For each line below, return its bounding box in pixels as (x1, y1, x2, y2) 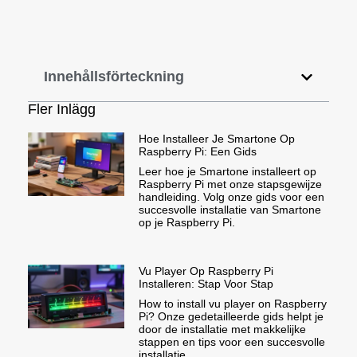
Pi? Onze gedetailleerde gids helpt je (138, 310, 324, 324)
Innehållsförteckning (44, 69, 184, 85)
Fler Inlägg (28, 101, 96, 118)
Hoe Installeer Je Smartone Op (138, 132, 295, 146)
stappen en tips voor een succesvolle (138, 335, 325, 349)
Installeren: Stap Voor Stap (138, 277, 273, 291)
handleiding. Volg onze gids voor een (138, 190, 324, 204)
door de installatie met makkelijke (138, 323, 306, 336)
